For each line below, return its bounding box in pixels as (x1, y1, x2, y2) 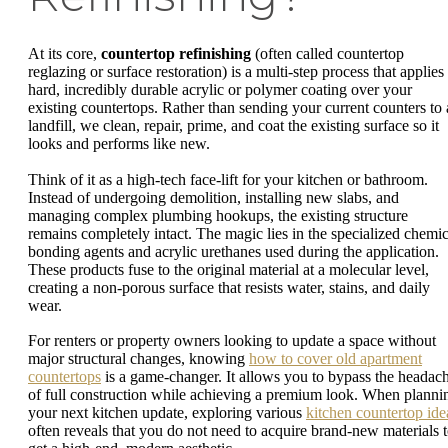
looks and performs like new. (28, 135, 214, 153)
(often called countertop (251, 45, 404, 63)
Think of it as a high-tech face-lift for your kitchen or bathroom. (28, 170, 428, 188)
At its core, (28, 45, 101, 63)
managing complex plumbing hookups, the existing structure (28, 206, 408, 224)
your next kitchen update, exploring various (28, 404, 306, 422)
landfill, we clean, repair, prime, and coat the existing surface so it (28, 117, 439, 135)
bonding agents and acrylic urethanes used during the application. (28, 242, 439, 260)
